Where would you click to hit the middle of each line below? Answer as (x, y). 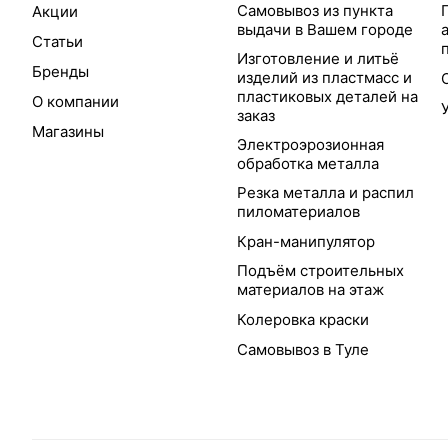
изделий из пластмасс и (324, 78)
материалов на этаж (310, 290)
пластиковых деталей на (327, 97)
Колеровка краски (302, 320)
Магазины (68, 132)
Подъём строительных (320, 271)
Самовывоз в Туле (302, 350)
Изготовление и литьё (317, 59)
